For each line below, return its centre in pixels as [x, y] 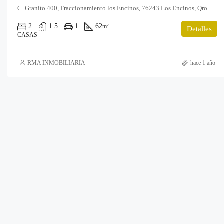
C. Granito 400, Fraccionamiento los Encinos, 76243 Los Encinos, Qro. [113, 8]
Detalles [200, 29]
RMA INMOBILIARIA [56, 63]
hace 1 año [203, 63]
